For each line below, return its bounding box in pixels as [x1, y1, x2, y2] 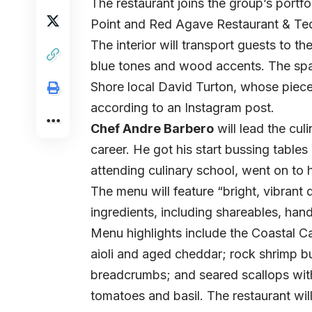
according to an [91, 100, 185, 116]
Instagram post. [185, 100, 274, 116]
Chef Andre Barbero [91, 121, 214, 136]
